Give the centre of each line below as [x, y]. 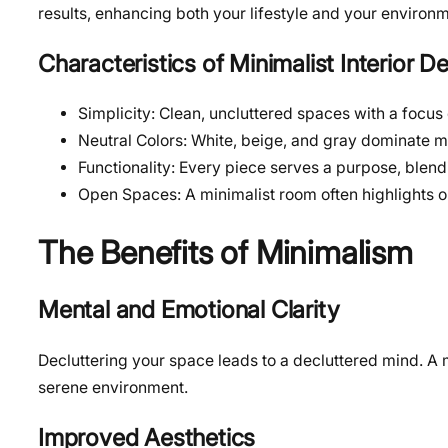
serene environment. [113, 387]
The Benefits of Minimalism [225, 252]
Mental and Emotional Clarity [189, 310]
